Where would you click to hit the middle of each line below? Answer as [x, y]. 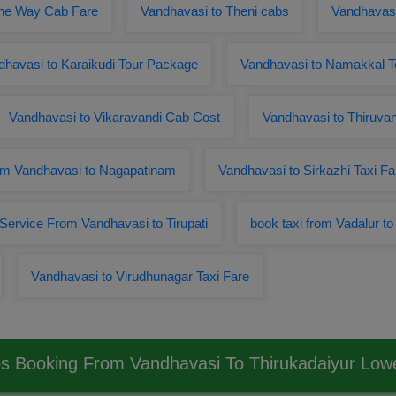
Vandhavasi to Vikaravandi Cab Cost [114, 117]
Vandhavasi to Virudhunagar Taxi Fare [140, 276]
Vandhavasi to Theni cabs [215, 11]
